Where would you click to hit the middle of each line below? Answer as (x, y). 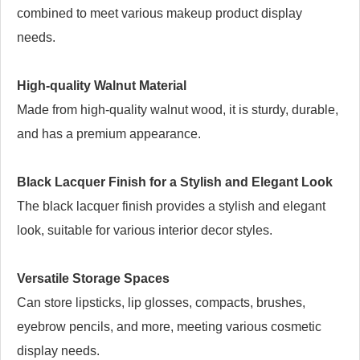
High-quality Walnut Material (102, 86)
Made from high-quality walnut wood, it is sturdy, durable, (178, 110)
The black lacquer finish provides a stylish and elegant (171, 207)
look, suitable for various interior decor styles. (145, 231)
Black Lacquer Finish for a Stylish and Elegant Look (175, 182)
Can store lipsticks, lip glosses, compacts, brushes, (161, 303)
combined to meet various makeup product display (160, 14)
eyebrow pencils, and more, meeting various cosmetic (169, 327)
